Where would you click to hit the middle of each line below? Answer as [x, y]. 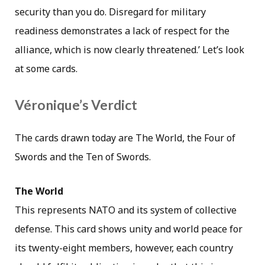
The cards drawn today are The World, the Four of [125, 138]
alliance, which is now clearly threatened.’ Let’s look [130, 50]
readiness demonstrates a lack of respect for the [122, 31]
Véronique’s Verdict [76, 104]
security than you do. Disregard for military [110, 12]
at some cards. [46, 69]
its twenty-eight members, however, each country [124, 248]
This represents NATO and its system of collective [126, 210]
